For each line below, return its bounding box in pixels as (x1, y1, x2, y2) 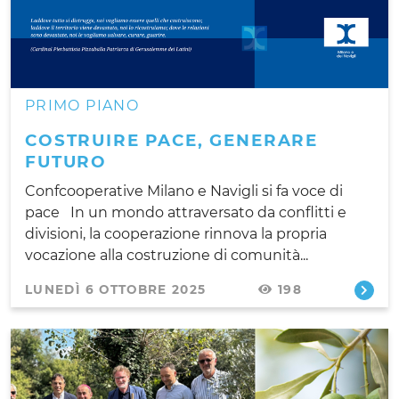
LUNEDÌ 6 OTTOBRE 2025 (25, 281, 207, 297)
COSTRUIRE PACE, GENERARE (25, 129, 319, 151)
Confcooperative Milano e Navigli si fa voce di (25, 182, 343, 199)
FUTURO (25, 151, 108, 172)
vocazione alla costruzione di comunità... (25, 246, 308, 264)
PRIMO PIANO (25, 96, 139, 114)
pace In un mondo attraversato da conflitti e (25, 203, 346, 221)
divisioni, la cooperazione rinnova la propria (25, 224, 327, 242)
